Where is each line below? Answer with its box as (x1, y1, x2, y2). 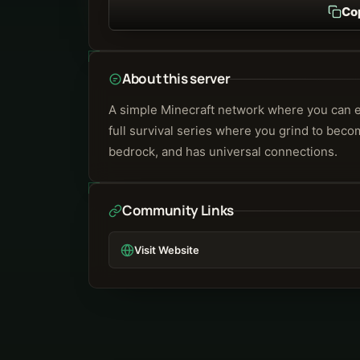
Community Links (122, 201, 234, 219)
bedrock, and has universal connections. (108, 144, 337, 159)
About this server (122, 69, 231, 88)
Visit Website (134, 243, 199, 256)
